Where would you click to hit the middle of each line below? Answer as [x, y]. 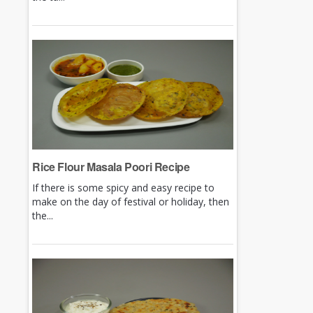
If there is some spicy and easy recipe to [124, 188]
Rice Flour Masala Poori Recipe [111, 167]
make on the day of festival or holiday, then [131, 202]
